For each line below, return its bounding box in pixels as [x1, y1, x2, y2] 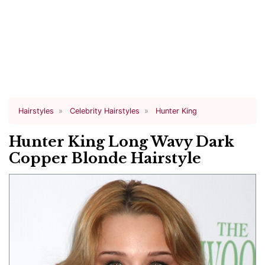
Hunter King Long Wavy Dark [9, 133, 234, 150]
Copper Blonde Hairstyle [9, 150, 201, 167]
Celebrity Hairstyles [70, 106, 140, 115]
